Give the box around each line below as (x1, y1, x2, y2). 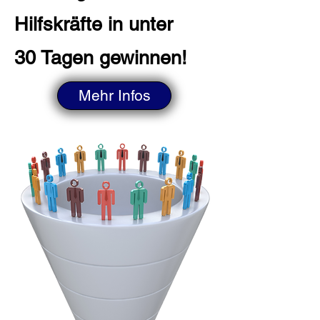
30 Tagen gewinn (14, 46, 160, 69)
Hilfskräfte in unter (14, 13, 173, 35)
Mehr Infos (78, 86, 151, 104)
